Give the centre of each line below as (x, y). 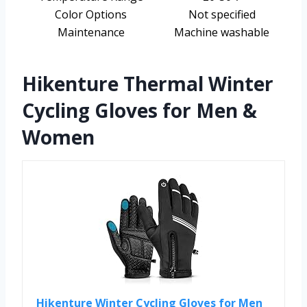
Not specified (222, 15)
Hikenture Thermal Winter (148, 84)
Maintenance (91, 33)
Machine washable (222, 33)
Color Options (91, 15)
